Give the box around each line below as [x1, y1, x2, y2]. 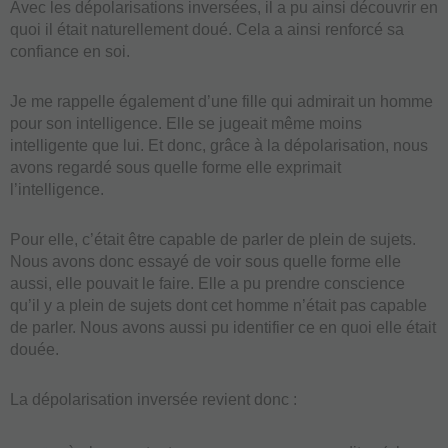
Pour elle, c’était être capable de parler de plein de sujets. [10, 230, 416, 248]
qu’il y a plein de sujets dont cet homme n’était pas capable [10, 296, 427, 314]
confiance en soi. [10, 42, 130, 60]
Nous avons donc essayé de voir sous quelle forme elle [10, 252, 401, 270]
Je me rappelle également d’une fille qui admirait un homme [10, 92, 433, 110]
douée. [10, 340, 59, 358]
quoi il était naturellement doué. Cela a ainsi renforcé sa [10, 20, 404, 38]
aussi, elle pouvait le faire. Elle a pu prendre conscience [10, 274, 405, 292]
